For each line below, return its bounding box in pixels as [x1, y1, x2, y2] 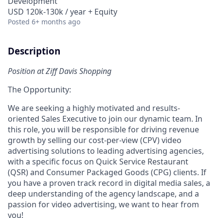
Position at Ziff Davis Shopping [8, 65, 111, 76]
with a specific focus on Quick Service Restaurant [8, 156, 188, 167]
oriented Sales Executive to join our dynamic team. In [8, 113, 202, 124]
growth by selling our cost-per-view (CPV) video [8, 134, 182, 145]
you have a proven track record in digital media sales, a [8, 177, 210, 188]
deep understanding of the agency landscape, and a [8, 188, 199, 199]
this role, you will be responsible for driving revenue [8, 124, 199, 135]
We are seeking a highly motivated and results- [8, 102, 180, 113]
